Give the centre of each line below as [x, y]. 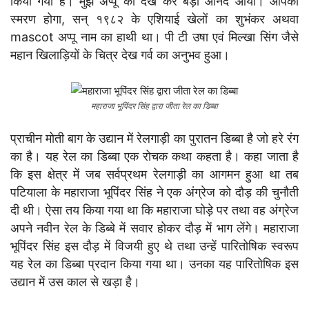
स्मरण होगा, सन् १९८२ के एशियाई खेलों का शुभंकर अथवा [154, 19]
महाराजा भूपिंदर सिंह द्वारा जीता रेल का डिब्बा [154, 106]
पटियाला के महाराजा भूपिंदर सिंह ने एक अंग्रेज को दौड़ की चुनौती [154, 192]
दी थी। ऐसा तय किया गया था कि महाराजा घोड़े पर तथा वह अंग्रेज [154, 210]
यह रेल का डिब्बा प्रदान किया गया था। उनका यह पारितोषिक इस [154, 263]
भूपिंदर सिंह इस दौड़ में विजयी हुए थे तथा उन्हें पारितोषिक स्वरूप [154, 246]
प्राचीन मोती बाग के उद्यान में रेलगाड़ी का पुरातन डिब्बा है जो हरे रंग [154, 138]
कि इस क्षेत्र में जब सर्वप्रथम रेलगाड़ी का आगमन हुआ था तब [154, 174]
